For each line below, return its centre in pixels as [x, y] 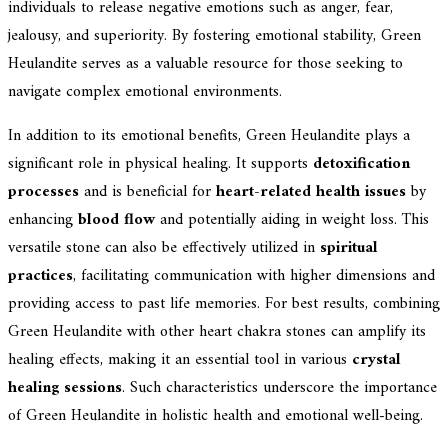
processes [43, 191]
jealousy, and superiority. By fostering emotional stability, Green [214, 35]
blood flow [116, 219]
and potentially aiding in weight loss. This [292, 219]
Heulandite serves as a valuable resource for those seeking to [205, 63]
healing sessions [65, 387]
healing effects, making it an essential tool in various [180, 359]
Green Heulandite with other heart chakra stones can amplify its [217, 331]
